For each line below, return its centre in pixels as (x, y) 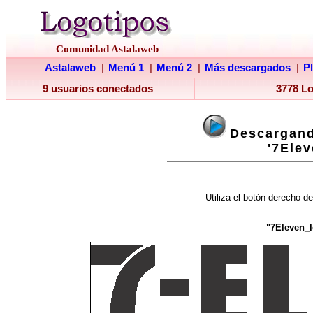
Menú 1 (126, 68)
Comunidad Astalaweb (107, 49)
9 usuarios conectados (99, 89)
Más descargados (248, 68)
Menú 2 (174, 68)
